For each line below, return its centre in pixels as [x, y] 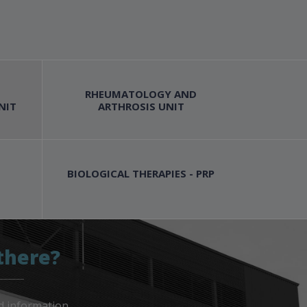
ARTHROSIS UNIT [141, 106]
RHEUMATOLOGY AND [141, 94]
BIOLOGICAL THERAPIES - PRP [141, 173]
